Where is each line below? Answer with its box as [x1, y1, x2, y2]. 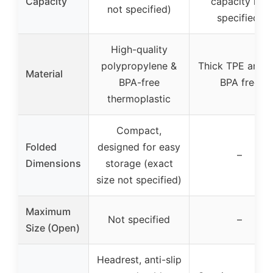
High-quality [110, 43, 168, 56]
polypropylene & [101, 60, 177, 73]
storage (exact [105, 157, 173, 170]
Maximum [26, 205, 71, 218]
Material [26, 68, 63, 80]
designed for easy [97, 141, 180, 154]
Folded [26, 141, 57, 154]
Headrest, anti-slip [96, 253, 182, 266]
